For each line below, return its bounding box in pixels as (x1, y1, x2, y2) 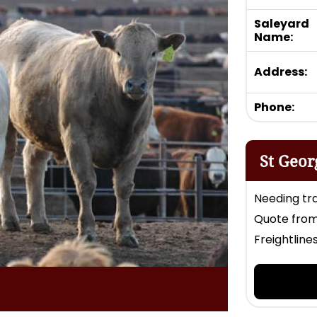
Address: (254, 63, 307, 80)
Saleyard (254, 15, 309, 32)
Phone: (254, 98, 294, 115)
